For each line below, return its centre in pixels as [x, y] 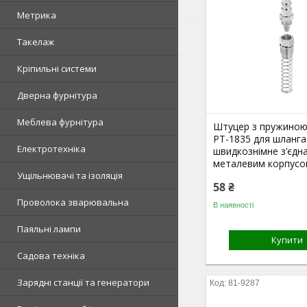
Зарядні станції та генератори [83, 282]
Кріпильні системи [57, 69]
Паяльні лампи [49, 229]
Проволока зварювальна [73, 202]
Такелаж [36, 42]
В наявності [234, 205]
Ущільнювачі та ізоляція [70, 175]
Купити [287, 240]
